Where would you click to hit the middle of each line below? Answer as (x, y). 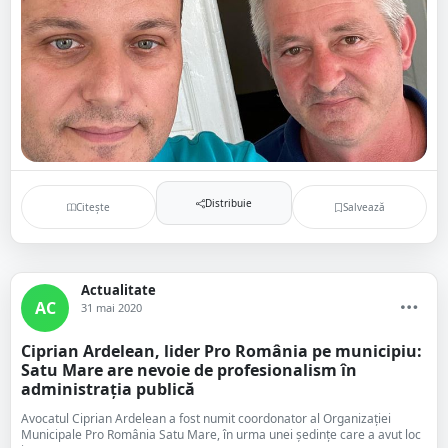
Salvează (363, 206)
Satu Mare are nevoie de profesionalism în (189, 370)
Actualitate (118, 290)
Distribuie (228, 202)
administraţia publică (108, 389)
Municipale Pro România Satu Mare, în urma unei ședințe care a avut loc (221, 434)
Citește (93, 206)
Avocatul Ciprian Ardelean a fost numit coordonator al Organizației (206, 418)
